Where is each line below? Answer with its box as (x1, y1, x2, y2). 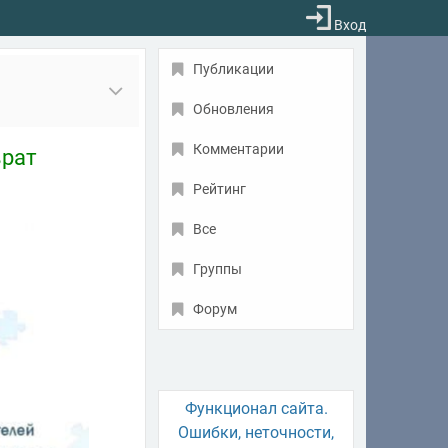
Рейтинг (193, 181, 246, 197)
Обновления (193, 101, 274, 117)
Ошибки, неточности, (178, 423, 334, 442)
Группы (193, 261, 242, 277)
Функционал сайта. (184, 399, 328, 418)
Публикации (193, 61, 274, 77)
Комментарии (193, 141, 284, 157)
